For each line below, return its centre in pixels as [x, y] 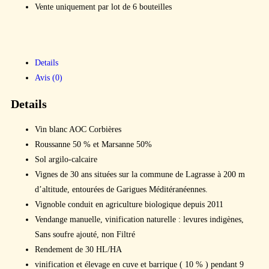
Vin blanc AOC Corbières [78, 130]
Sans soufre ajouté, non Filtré [85, 235]
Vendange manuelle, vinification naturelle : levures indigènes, [139, 220]
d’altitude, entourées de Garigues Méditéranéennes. [121, 190]
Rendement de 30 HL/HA [78, 250]
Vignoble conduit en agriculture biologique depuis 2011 [129, 205]
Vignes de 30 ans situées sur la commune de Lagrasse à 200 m [140, 175]
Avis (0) [49, 78]
